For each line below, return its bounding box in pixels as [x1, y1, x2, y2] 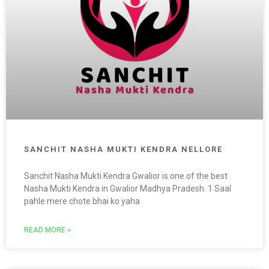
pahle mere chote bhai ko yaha [24, 196, 140, 207]
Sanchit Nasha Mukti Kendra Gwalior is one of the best [24, 171, 228, 181]
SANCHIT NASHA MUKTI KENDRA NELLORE [24, 145, 223, 154]
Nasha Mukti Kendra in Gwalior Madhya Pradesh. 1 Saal [24, 184, 231, 194]
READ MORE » [24, 226, 71, 235]
